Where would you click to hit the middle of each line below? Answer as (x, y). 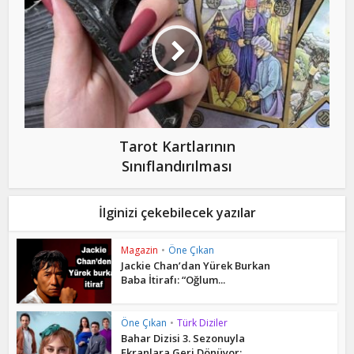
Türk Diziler (203, 323)
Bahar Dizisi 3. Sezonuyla (183, 339)
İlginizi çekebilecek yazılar (177, 212)
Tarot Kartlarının (177, 146)
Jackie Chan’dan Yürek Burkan (196, 265)
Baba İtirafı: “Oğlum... (173, 279)
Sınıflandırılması (177, 166)
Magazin (140, 250)
